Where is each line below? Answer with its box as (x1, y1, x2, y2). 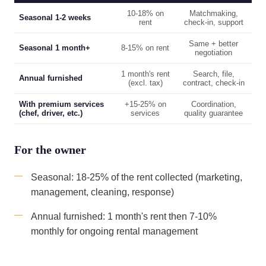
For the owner (14, 143, 86, 156)
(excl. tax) (128, 78, 163, 87)
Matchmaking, (189, 9, 238, 18)
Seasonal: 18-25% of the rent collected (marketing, (31, 172, 242, 182)
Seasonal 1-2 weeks (19, 13, 91, 22)
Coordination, (191, 100, 236, 109)
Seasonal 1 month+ (19, 43, 90, 52)
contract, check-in (182, 78, 245, 87)
